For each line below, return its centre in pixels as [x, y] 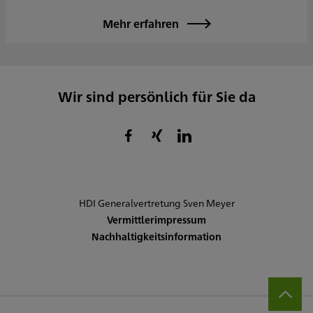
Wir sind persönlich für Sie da [156, 96]
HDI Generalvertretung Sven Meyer [156, 203]
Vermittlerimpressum [156, 220]
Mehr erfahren [140, 24]
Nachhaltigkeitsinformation [156, 236]
